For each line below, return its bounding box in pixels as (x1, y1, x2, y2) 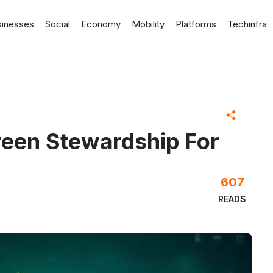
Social (45, 18, 70, 30)
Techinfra (227, 18, 267, 30)
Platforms (175, 18, 216, 30)
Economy (81, 18, 121, 30)
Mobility (132, 18, 165, 30)
